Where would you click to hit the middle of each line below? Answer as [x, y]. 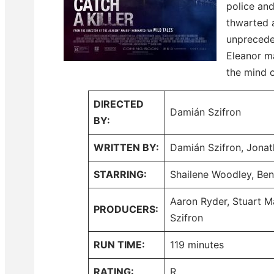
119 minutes [197, 244]
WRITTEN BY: [126, 147]
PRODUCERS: [126, 209]
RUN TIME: [119, 244]
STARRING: [120, 174]
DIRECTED [119, 104]
